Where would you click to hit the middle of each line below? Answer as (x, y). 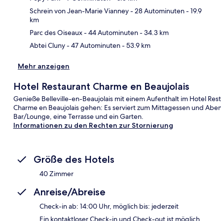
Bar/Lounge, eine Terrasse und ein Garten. (78, 116)
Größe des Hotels (74, 159)
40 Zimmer (56, 173)
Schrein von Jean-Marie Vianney (79, 11)
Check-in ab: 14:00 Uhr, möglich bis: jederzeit (109, 206)
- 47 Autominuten (93, 45)
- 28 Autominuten (157, 11)
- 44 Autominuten (110, 32)
